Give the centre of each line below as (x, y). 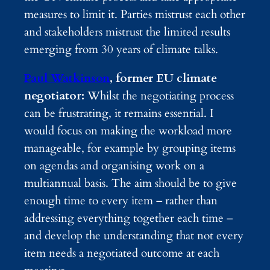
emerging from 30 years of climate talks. (121, 50)
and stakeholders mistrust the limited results (127, 32)
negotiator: (56, 96)
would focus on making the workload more (128, 131)
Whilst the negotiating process (161, 96)
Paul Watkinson (67, 79)
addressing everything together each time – (128, 218)
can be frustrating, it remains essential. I (119, 114)
